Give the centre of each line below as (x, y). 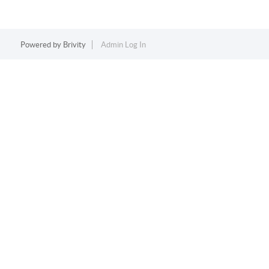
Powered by (41, 45)
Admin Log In (123, 45)
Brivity (74, 45)
